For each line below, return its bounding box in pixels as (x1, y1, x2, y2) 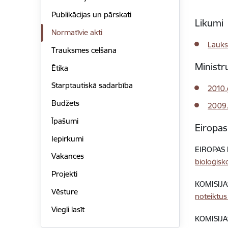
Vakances (51, 151, 84, 161)
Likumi (195, 17, 224, 29)
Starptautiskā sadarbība (51, 80, 133, 91)
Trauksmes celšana (51, 45, 117, 55)
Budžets (51, 98, 79, 108)
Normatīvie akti (51, 27, 102, 38)
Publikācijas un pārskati (51, 10, 131, 20)
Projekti (51, 169, 77, 179)
